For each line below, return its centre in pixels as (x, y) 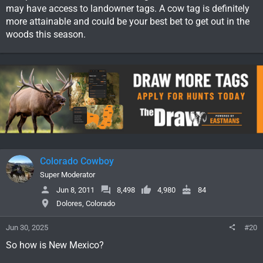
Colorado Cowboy (77, 161)
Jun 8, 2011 (75, 190)
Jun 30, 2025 (27, 228)
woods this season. (46, 35)
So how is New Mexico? (55, 245)
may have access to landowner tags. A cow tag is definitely (128, 9)
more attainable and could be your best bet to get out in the (128, 22)
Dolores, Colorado (86, 203)
